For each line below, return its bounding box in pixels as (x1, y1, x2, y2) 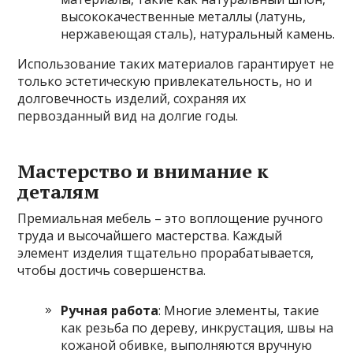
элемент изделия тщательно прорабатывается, (17, 243, 314, 262)
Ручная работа (61, 301, 159, 319)
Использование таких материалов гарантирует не (17, 54, 335, 72)
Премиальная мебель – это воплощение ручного (17, 209, 324, 227)
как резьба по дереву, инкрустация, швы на (61, 318, 334, 336)
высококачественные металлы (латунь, (61, 7, 307, 25)
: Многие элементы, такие (158, 301, 320, 319)
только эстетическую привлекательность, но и (17, 72, 313, 90)
